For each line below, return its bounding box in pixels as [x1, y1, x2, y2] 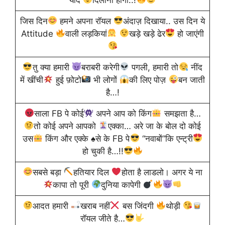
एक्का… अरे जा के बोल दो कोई [108, 121, 201, 131]
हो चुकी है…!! [82, 146, 124, 156]
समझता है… [161, 108, 201, 119]
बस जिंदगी [120, 200, 156, 211]
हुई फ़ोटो [53, 74, 81, 85]
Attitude [21, 28, 56, 39]
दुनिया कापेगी [101, 179, 144, 190]
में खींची [20, 74, 44, 85]
